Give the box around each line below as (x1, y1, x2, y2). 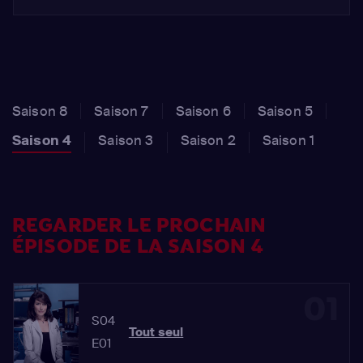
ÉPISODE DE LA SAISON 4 (12, 233, 264, 260)
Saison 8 (12, 102, 68, 120)
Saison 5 (257, 102, 314, 120)
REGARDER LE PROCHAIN (12, 212, 267, 239)
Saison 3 (98, 131, 154, 149)
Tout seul (128, 324, 184, 340)
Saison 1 (262, 131, 315, 149)
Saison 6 (175, 102, 231, 120)
